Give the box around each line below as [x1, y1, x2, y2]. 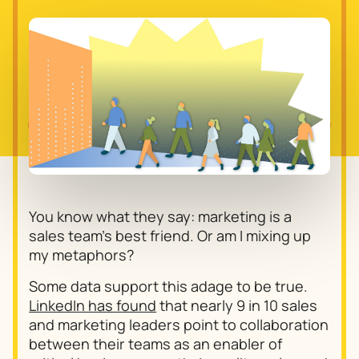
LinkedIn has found [29, 296, 157, 316]
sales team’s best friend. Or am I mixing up [29, 225, 312, 245]
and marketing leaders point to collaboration [29, 315, 329, 335]
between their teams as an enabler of [29, 334, 283, 354]
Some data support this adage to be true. [29, 276, 309, 296]
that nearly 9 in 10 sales [156, 296, 318, 316]
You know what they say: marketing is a [29, 206, 292, 226]
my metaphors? [29, 244, 135, 264]
